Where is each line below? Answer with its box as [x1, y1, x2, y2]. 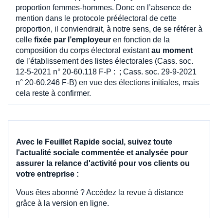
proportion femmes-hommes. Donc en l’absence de [16, 3, 191, 12]
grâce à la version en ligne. [16, 199, 109, 207]
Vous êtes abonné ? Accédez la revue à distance [16, 188, 183, 197]
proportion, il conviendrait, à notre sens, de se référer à [16, 24, 202, 33]
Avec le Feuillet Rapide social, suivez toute [16, 137, 172, 146]
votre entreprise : [16, 169, 79, 178]
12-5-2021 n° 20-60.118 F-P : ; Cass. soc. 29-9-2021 [16, 67, 197, 76]
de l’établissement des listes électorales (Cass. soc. [16, 56, 193, 65]
